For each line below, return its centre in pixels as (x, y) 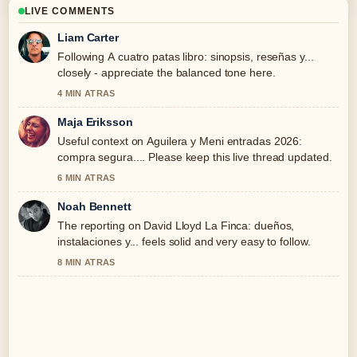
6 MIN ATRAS (86, 178)
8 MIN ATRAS (86, 262)
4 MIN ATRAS (86, 93)
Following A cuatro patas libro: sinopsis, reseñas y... (186, 57)
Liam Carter (88, 37)
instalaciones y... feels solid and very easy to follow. (184, 241)
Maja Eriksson (95, 122)
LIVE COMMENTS (70, 11)
